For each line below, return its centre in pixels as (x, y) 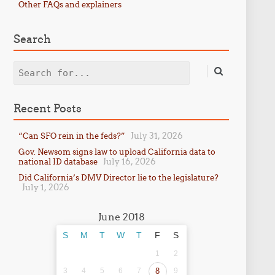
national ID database (58, 161)
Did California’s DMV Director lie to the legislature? (118, 177)
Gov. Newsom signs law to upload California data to (117, 152)
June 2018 (121, 217)
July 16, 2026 (129, 161)
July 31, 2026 (157, 136)
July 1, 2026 (45, 187)
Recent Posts (47, 108)
